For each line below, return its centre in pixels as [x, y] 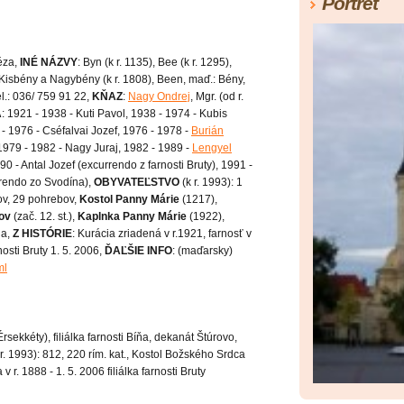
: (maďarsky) [202, 251]
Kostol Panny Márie [129, 200]
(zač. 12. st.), [44, 217]
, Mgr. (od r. [217, 97]
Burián [207, 131]
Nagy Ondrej [159, 97]
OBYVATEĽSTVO [137, 183]
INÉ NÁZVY [49, 63]
